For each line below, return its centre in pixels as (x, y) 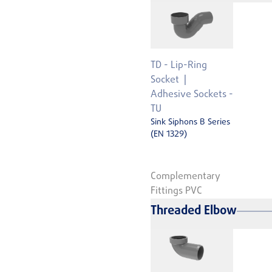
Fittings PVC (176, 191)
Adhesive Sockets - (192, 95)
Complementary (185, 176)
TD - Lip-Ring (179, 66)
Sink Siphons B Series (190, 123)
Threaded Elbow (194, 211)
